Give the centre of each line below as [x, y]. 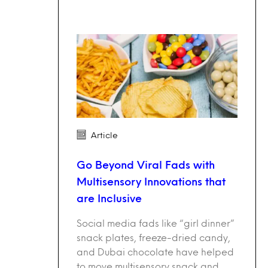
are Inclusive [109, 198]
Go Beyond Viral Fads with [146, 165]
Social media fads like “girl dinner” [156, 223]
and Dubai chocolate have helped [155, 252]
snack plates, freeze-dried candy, [153, 237]
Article [104, 135]
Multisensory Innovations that [151, 182]
